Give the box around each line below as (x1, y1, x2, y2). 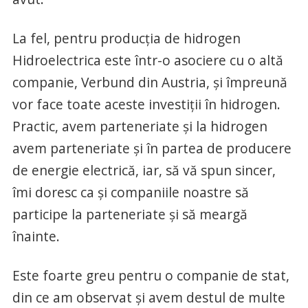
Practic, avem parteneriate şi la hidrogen (12, 116, 267, 135)
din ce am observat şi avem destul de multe (12, 287, 285, 307)
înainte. (12, 226, 60, 245)
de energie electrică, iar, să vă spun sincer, (12, 160, 276, 179)
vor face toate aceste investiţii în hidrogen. (12, 94, 280, 113)
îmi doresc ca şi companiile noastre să (12, 182, 249, 201)
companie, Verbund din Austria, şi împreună (12, 72, 287, 91)
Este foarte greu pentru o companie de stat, (12, 265, 289, 285)
